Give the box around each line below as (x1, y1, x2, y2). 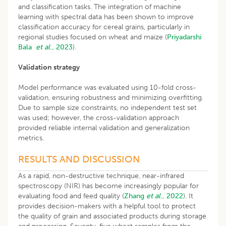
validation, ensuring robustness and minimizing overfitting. (18, 93, 203, 102)
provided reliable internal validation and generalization (18, 123, 190, 132)
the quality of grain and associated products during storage (18, 211, 206, 220)
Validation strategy (18, 63, 80, 72)
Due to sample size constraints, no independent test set (18, 103, 197, 112)
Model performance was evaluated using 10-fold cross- (18, 83, 196, 92)
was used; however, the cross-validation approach (18, 113, 179, 122)
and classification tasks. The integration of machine (18, 2, 181, 11)
